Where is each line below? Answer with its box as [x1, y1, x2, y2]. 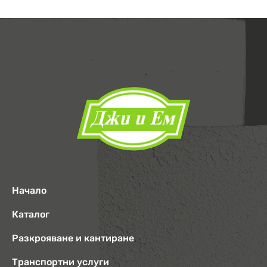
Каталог [12, 209, 49, 221]
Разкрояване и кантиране [12, 232, 134, 244]
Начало [12, 185, 46, 197]
